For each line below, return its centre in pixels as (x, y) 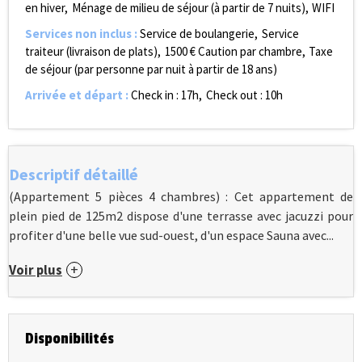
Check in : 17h (165, 95)
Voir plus (36, 270)
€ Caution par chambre (246, 51)
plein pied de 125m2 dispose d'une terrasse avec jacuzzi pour (181, 216)
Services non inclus (80, 34)
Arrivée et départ (75, 95)
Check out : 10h (244, 95)
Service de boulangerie (197, 34)
